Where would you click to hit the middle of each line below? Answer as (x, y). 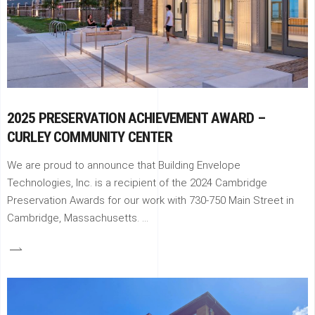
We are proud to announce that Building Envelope (124, 166)
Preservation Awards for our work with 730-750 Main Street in (150, 201)
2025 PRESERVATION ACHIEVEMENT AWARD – (136, 118)
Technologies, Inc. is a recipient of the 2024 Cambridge (137, 183)
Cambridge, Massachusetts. (75, 218)
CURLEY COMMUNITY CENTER (90, 137)
